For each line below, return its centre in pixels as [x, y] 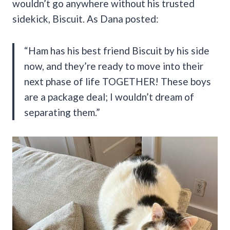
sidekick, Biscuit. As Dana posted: [85, 18]
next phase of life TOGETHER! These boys [118, 81]
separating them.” [62, 112]
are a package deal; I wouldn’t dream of [109, 97]
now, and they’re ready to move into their [114, 66]
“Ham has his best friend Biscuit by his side [117, 50]
